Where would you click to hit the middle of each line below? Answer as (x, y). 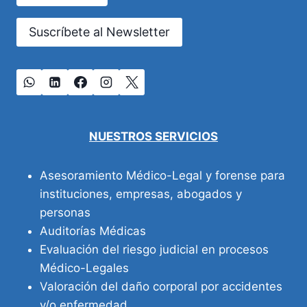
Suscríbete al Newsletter (99, 32)
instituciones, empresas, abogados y (141, 194)
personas (65, 212)
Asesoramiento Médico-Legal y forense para (162, 175)
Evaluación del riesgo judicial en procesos (154, 249)
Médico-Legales (84, 268)
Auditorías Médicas (93, 231)
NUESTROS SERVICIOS (153, 136)
